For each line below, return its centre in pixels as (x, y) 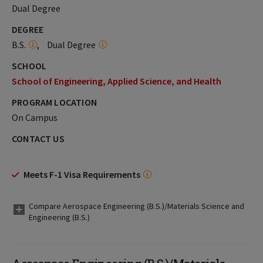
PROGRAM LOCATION (54, 102)
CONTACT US (38, 139)
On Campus (35, 117)
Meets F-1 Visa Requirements (82, 174)
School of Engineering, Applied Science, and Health (117, 81)
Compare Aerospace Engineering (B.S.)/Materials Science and (136, 206)
